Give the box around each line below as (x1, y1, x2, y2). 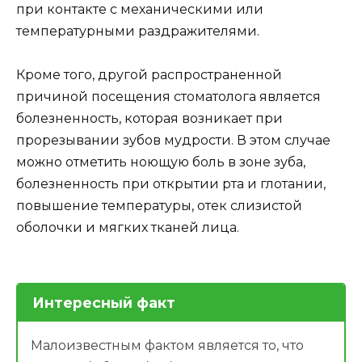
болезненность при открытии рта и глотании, (16, 176, 326, 192)
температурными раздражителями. (16, 23, 259, 39)
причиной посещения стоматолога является (16, 89, 321, 105)
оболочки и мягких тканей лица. (16, 220, 239, 236)
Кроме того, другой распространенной (16, 67, 282, 83)
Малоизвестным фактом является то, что (31, 338, 304, 354)
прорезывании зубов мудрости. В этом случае (16, 133, 330, 149)
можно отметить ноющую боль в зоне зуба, (16, 154, 305, 170)
